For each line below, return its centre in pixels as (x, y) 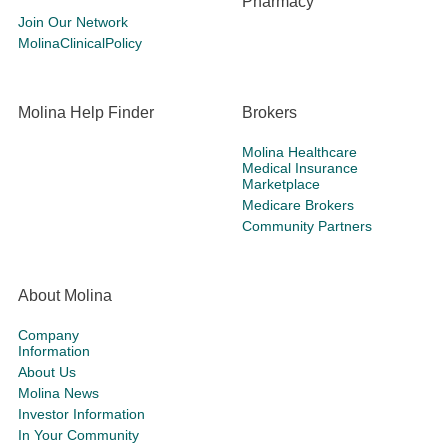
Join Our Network (73, 22)
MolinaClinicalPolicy (80, 43)
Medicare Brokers (298, 205)
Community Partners (307, 226)
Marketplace (281, 184)
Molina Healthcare (299, 152)
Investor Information (81, 414)
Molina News (58, 393)
